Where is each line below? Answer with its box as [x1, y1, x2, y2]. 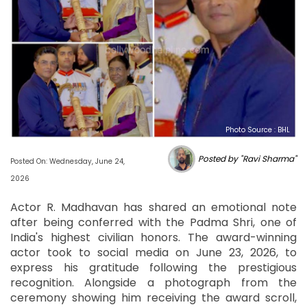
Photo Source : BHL [225, 124, 290, 135]
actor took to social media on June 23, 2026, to [10, 244, 297, 260]
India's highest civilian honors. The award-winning [10, 229, 297, 245]
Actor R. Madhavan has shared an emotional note [10, 199, 297, 215]
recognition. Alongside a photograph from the [10, 274, 297, 291]
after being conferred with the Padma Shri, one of [10, 214, 297, 230]
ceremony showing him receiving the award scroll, [10, 289, 297, 306]
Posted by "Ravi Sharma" [198, 152, 297, 164]
